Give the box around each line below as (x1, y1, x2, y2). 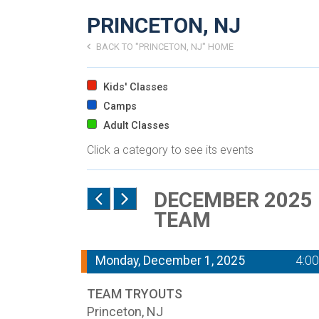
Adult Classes (100, 120, 170, 132)
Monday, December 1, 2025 (95, 253, 245, 268)
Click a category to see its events (87, 143, 253, 157)
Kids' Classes (100, 80, 169, 93)
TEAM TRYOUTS (87, 286, 182, 301)
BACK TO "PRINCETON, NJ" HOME (94, 41, 234, 52)
